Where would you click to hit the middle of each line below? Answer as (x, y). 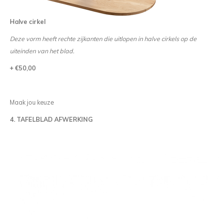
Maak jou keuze (32, 102)
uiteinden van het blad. (42, 51)
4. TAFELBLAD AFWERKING (51, 119)
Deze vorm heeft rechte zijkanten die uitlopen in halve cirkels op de (103, 39)
